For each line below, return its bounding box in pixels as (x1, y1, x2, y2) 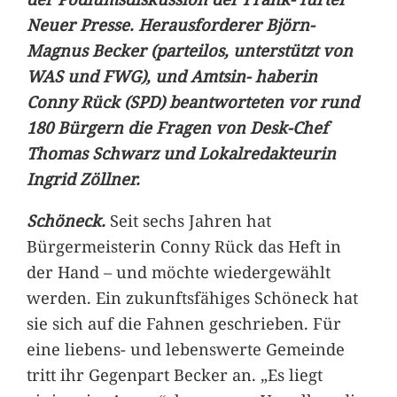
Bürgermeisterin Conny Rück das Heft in (26, 234, 341, 257)
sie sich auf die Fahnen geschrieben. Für (26, 311, 341, 334)
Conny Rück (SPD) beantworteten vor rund (26, 90, 359, 113)
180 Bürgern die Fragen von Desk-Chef (26, 115, 328, 138)
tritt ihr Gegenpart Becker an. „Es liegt (26, 362, 323, 385)
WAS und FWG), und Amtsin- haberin (26, 64, 317, 87)
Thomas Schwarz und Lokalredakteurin (26, 141, 336, 164)
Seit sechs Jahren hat (105, 208, 271, 231)
